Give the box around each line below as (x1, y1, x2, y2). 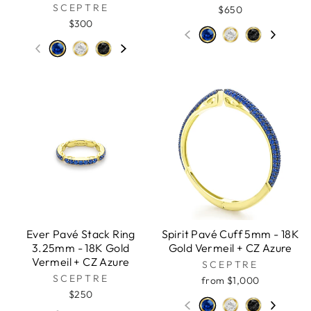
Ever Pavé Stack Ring (26, 227, 135, 242)
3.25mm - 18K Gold (31, 241, 130, 255)
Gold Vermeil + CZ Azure (168, 241, 292, 255)
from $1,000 (201, 274, 260, 287)
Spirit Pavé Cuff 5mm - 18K (161, 227, 299, 242)
